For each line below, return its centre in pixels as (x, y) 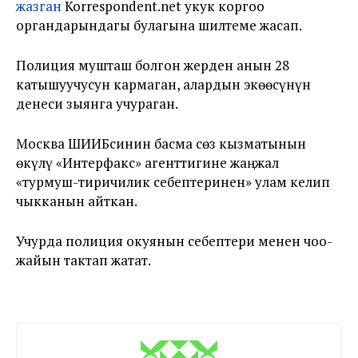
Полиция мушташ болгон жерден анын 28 (153, 66)
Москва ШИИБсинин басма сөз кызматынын (161, 144)
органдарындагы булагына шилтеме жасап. (159, 26)
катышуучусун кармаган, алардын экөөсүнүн (163, 85)
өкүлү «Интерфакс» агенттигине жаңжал (147, 163)
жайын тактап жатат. (84, 261)
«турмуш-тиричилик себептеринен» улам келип (173, 182)
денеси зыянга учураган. (97, 104)
